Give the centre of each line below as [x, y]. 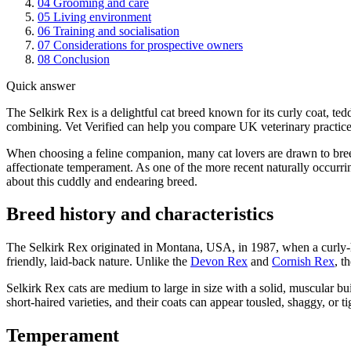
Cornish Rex [303, 262]
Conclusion [81, 59]
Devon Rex [219, 262]
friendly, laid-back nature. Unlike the [98, 262]
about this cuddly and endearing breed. [102, 181]
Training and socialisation [116, 31]
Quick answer [41, 85]
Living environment [102, 16]
